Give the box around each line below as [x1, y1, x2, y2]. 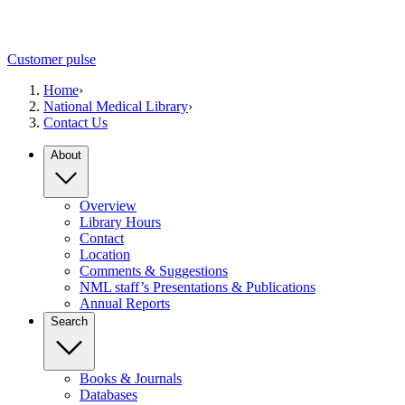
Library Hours [80, 214, 161, 231]
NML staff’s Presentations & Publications [80, 279, 316, 296]
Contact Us [43, 115, 108, 131]
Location [80, 247, 130, 263]
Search [51, 315, 88, 329]
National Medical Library [43, 99, 188, 115]
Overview [80, 198, 137, 214]
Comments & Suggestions [80, 263, 228, 279]
